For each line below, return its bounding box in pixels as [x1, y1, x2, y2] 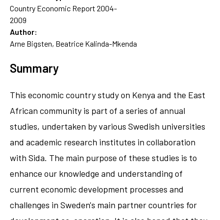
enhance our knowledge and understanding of [10, 167, 183, 179]
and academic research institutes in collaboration [10, 136, 195, 147]
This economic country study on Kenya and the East [10, 89, 205, 100]
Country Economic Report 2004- [10, 3, 117, 13]
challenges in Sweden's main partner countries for [10, 199, 197, 210]
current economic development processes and [10, 183, 184, 194]
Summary [10, 60, 59, 75]
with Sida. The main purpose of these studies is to [10, 152, 197, 163]
